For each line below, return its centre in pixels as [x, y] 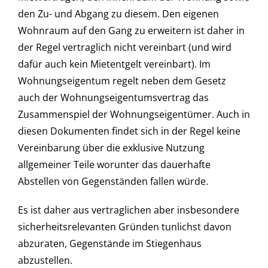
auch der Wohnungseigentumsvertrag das [113, 98]
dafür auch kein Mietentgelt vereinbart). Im [114, 64]
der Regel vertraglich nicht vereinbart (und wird [124, 48]
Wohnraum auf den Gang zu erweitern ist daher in [131, 31]
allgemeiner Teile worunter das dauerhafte [114, 165]
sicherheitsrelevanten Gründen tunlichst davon [124, 227]
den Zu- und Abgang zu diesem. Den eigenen [118, 14]
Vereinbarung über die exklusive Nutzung [111, 148]
